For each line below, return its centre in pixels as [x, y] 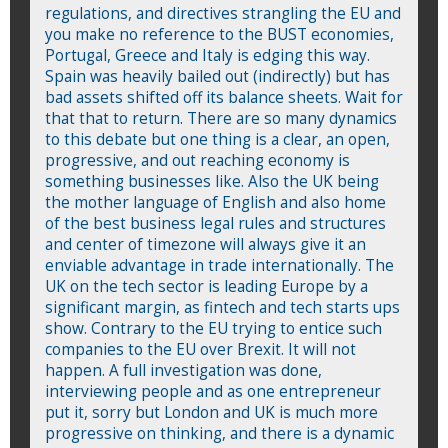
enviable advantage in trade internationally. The [219, 265]
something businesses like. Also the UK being [212, 181]
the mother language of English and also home [215, 202]
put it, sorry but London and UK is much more [211, 412]
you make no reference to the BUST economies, [219, 34]
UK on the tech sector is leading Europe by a [206, 286]
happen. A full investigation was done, [183, 370]
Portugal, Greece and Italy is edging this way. [207, 55]
